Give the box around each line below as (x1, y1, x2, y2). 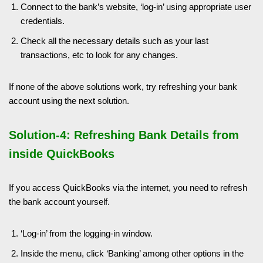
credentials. (21, 15, 65, 26)
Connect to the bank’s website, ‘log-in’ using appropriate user (21, 1, 251, 12)
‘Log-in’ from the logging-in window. (21, 228, 153, 238)
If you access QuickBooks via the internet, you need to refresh (9, 182, 247, 193)
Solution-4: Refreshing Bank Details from (9, 128, 239, 141)
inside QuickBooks (9, 147, 114, 160)
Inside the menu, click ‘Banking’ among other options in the (21, 248, 244, 258)
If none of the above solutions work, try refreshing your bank (9, 81, 237, 92)
